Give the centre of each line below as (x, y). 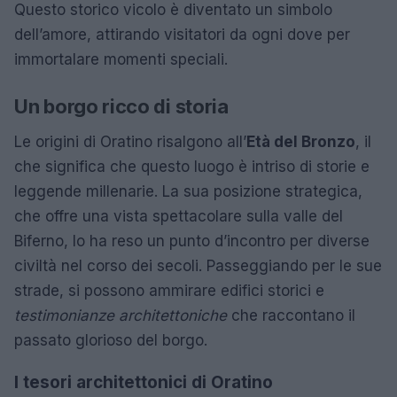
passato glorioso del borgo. (111, 340)
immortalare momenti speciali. (121, 59)
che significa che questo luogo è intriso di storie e (192, 166)
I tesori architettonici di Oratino (144, 382)
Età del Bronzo (301, 141)
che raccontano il (291, 315)
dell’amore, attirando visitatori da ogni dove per (182, 34)
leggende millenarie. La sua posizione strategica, (188, 191)
